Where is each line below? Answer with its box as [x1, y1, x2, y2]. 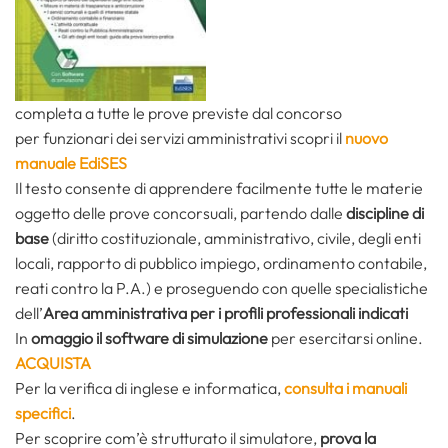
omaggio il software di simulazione [31, 328, 268, 349]
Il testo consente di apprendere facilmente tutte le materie [15, 178, 423, 199]
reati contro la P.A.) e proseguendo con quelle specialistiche [15, 278, 428, 299]
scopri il [290, 128, 342, 149]
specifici [15, 403, 71, 424]
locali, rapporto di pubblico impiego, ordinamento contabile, [15, 253, 427, 274]
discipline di [346, 203, 424, 224]
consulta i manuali [284, 378, 407, 399]
